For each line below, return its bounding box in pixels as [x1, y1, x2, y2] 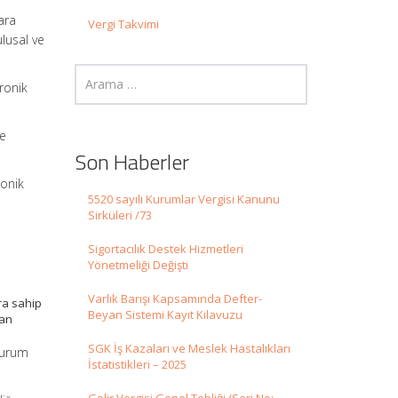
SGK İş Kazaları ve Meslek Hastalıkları [87, 340, 291, 357]
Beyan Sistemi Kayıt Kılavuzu [87, 306, 243, 323]
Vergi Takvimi [87, 16, 159, 33]
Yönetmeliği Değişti [87, 257, 188, 274]
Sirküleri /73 [87, 207, 152, 224]
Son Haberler [74, 146, 189, 179]
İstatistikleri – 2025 [87, 356, 187, 373]
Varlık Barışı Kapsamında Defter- [87, 291, 262, 307]
